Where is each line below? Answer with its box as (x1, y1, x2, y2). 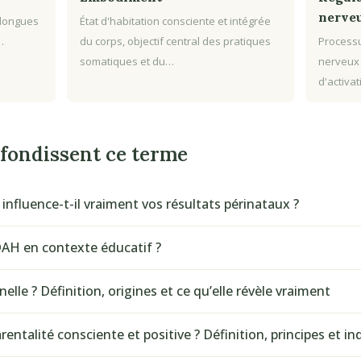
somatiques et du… (80, 54, 175, 69)
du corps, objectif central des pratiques (80, 34, 272, 49)
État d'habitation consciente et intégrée (80, 14, 272, 29)
